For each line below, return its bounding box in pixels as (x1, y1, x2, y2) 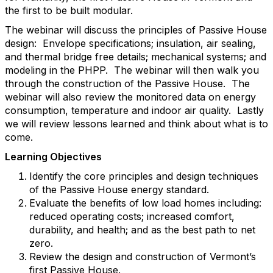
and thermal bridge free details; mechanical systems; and (5, 51, 266, 63)
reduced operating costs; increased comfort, (29, 210, 235, 222)
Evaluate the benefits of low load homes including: (29, 197, 261, 209)
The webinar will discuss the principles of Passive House (5, 24, 267, 36)
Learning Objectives (5, 151, 102, 163)
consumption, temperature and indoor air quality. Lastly (5, 104, 264, 116)
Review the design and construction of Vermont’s (29, 250, 256, 263)
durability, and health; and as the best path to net (29, 224, 255, 236)
